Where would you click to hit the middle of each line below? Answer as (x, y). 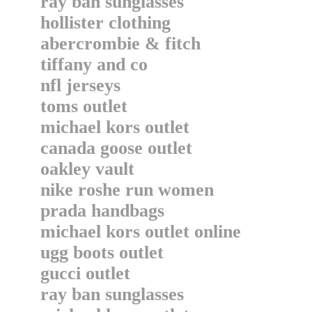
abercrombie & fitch (120, 44)
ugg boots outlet (102, 253)
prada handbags (102, 211)
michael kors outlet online (141, 232)
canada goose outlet (116, 148)
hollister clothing (106, 23)
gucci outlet (85, 274)
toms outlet (84, 107)
